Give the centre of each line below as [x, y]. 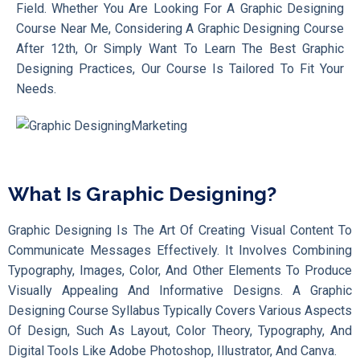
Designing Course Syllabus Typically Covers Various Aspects [180, 311]
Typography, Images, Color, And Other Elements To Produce [180, 271]
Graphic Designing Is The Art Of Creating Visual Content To [180, 231]
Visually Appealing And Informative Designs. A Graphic [180, 291]
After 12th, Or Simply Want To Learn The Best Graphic [180, 49]
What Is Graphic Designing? [142, 194]
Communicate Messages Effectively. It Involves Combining [180, 251]
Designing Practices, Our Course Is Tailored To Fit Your [180, 69]
